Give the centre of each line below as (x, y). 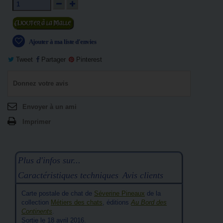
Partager (53, 59)
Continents (37, 211)
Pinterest (88, 59)
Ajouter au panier (42, 23)
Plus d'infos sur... (49, 160)
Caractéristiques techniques (68, 175)
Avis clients (143, 175)
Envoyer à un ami (50, 107)
